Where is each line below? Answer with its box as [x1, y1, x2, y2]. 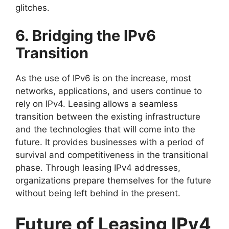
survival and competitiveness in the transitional [15, 150, 208, 161]
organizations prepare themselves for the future [15, 175, 211, 186]
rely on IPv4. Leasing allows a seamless [15, 99, 178, 109]
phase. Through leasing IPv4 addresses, [15, 163, 180, 173]
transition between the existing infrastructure [15, 111, 200, 122]
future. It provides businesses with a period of [15, 137, 204, 148]
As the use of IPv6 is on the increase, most [15, 73, 191, 84]
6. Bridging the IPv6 [15, 27, 156, 45]
